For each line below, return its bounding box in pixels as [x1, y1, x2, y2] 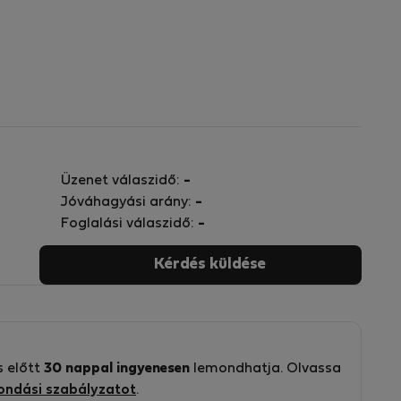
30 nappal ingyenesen [44, 363, 190, 375]
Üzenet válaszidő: [61, 175, 183, 187]
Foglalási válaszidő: [61, 218, 198, 230]
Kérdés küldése [153, 257, 266, 272]
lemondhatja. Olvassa [190, 363, 341, 375]
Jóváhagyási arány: [61, 196, 195, 209]
